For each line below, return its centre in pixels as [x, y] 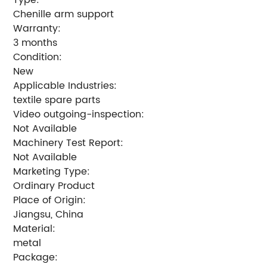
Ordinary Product [54, 186]
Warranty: [37, 28]
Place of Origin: [50, 200]
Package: [36, 257]
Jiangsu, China [49, 214]
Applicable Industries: [65, 86]
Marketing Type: [52, 171]
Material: [35, 229]
